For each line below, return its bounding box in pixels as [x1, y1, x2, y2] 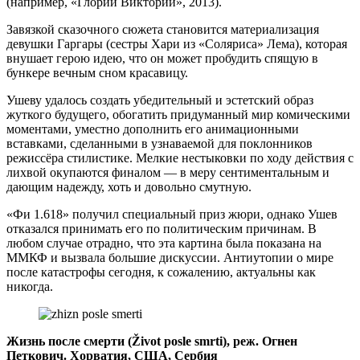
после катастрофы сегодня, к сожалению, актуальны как [6, 264, 316, 279]
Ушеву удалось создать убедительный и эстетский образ [6, 92, 313, 107]
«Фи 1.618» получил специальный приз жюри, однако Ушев [6, 207, 337, 221]
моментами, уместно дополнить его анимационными [6, 121, 299, 136]
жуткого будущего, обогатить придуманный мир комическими [6, 107, 350, 121]
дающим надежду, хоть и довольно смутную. [6, 179, 252, 194]
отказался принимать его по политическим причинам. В [6, 221, 317, 235]
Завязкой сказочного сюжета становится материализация [6, 22, 319, 36]
